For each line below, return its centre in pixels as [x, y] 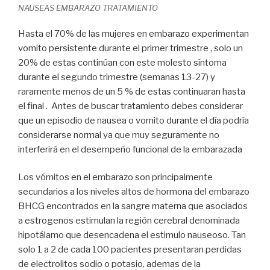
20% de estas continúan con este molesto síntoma [122, 62]
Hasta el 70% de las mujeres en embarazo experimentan [133, 33]
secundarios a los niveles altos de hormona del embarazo [134, 192]
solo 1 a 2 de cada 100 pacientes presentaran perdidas [130, 250]
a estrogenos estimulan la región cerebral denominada [129, 221]
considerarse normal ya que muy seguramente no [119, 135]
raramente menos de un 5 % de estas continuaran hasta [132, 91]
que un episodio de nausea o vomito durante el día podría [133, 120]
